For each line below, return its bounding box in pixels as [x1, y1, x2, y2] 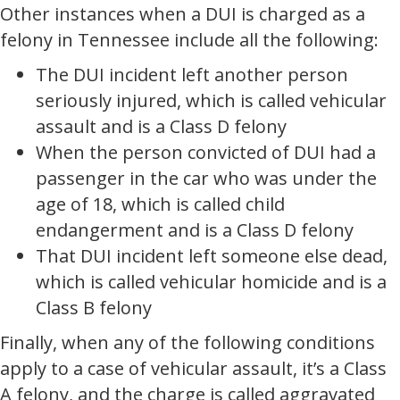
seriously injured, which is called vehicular [36, 88, 387, 112]
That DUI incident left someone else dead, [36, 244, 387, 268]
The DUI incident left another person [36, 62, 348, 87]
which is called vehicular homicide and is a [36, 270, 387, 294]
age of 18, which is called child [36, 192, 285, 216]
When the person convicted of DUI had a [36, 140, 376, 164]
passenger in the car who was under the [36, 166, 377, 190]
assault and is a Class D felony [36, 114, 287, 138]
